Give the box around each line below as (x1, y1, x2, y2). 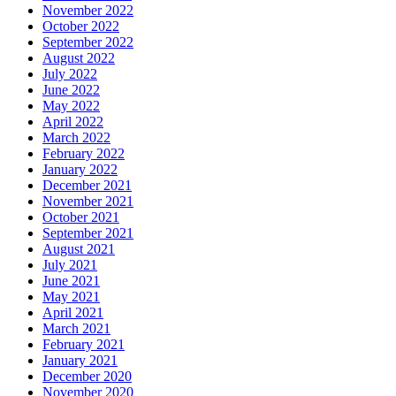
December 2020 (42, 369, 132, 385)
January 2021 (42, 353, 118, 369)
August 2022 (42, 50, 115, 66)
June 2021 (42, 273, 100, 289)
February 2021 (42, 337, 125, 353)
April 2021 (42, 305, 103, 321)
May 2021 (42, 289, 100, 305)
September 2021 (42, 225, 133, 241)
